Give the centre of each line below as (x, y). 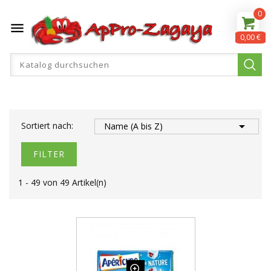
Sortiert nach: (47, 126)
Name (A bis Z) (133, 126)
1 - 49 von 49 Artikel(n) (62, 182)
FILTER (49, 154)
